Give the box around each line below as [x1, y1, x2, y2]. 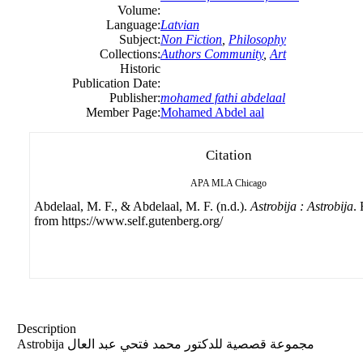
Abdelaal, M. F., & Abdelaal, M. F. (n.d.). [34, 199, 250, 214]
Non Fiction [160, 32, 222, 47]
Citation [205, 147, 252, 164]
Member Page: [86, 105, 160, 120]
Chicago [235, 177, 267, 190]
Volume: [117, 3, 160, 18]
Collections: [100, 47, 160, 62]
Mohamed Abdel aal [160, 105, 264, 120]
